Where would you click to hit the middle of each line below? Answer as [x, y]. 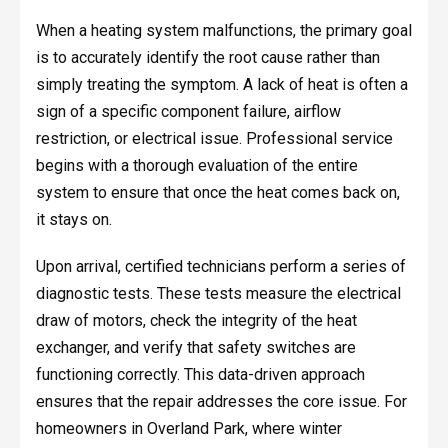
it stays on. [73, 220]
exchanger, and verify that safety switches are [195, 348]
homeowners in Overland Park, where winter [188, 429]
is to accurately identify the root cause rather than [207, 58]
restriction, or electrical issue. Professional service [214, 139]
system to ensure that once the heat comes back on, [217, 193]
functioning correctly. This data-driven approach [200, 375]
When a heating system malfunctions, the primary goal [223, 31]
